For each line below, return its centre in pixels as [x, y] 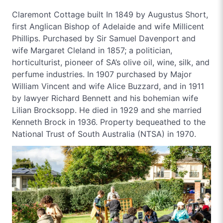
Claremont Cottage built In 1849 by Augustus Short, [110, 14]
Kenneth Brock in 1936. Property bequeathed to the [109, 122]
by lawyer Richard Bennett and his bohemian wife [105, 98]
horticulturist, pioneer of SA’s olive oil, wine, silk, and [111, 62]
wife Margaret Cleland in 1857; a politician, [92, 50]
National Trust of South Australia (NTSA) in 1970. [104, 134]
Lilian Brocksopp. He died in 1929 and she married [107, 110]
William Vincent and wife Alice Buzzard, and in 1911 [108, 86]
